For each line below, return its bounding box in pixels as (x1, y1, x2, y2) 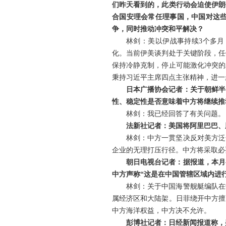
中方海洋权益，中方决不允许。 (112, 207, 211, 214)
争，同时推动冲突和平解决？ (112, 25, 204, 33)
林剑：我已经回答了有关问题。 (126, 110, 225, 118)
